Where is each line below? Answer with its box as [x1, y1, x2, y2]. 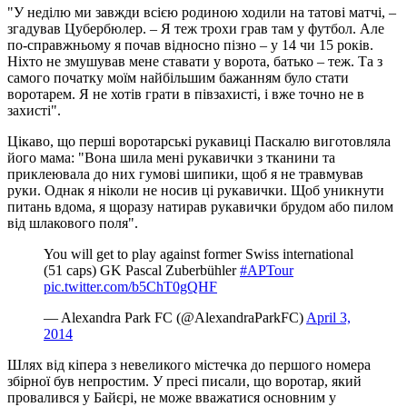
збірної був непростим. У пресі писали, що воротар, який [7, 372, 362, 389]
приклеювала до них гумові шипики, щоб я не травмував [7, 165, 363, 182]
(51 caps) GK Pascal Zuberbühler [44, 262, 240, 278]
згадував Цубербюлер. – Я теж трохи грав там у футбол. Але [7, 20, 384, 36]
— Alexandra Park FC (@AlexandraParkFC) [44, 309, 306, 325]
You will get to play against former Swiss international [44, 245, 353, 262]
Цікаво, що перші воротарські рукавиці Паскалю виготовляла [7, 133, 391, 149]
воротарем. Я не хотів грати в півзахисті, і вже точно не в [7, 85, 364, 102]
